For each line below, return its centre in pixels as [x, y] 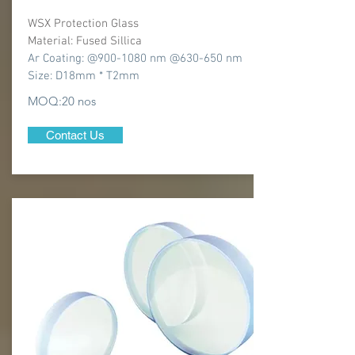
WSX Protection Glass [83, 24]
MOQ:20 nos [62, 101]
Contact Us [75, 135]
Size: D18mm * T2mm [85, 76]
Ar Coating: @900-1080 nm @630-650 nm [137, 59]
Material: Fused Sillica [85, 41]
